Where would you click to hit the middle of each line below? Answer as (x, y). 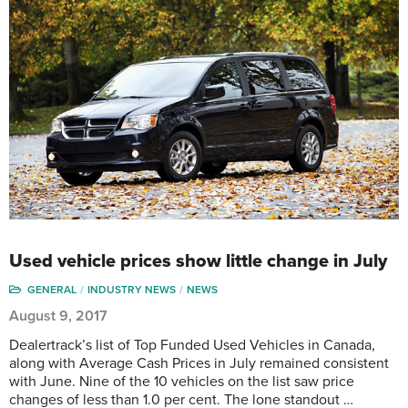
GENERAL (52, 290)
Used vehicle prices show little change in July (198, 262)
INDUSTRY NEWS (132, 290)
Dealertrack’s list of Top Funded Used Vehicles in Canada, (192, 346)
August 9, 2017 (58, 316)
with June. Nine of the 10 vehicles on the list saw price (182, 382)
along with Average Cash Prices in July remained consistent (199, 364)
